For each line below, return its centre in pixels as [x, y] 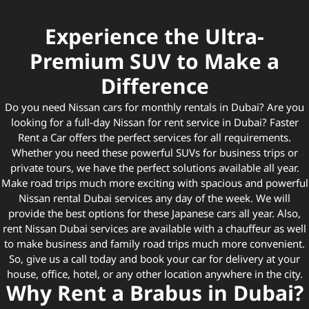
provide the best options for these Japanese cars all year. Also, [154, 213]
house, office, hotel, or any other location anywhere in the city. [154, 274]
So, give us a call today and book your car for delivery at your [154, 259]
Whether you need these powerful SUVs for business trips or [154, 153]
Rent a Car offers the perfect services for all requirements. [154, 138]
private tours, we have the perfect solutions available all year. [154, 168]
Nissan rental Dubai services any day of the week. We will [154, 198]
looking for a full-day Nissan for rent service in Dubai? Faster [154, 122]
